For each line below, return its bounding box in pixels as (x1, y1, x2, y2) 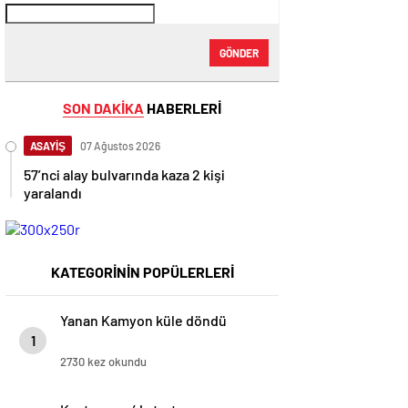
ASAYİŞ (30, 139, 66, 152)
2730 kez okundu (60, 354, 147, 369)
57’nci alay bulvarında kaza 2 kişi (24, 166, 225, 183)
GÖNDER (219, 46, 259, 59)
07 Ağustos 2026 (80, 139, 160, 152)
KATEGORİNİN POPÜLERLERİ (50, 263, 234, 280)
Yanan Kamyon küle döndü (60, 311, 227, 329)
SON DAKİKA (63, 99, 144, 117)
